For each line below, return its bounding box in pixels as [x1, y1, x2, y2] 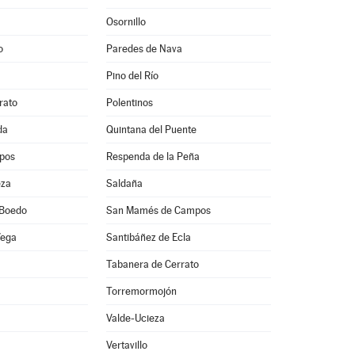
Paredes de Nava [105, 43, 182, 55]
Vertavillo [105, 339, 147, 351]
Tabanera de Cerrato [105, 258, 199, 270]
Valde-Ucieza [105, 312, 165, 324]
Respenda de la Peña [105, 151, 200, 162]
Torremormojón [105, 285, 177, 297]
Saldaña [105, 177, 143, 189]
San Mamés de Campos [105, 204, 211, 216]
